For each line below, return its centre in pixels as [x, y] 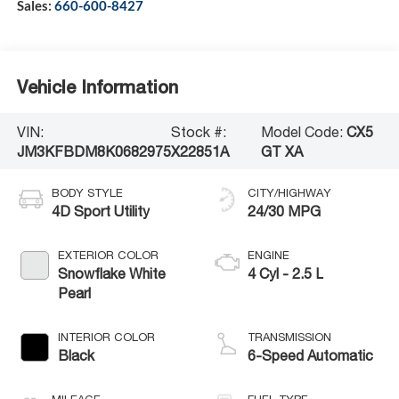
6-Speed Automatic [310, 356]
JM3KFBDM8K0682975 [94, 151]
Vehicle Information [97, 86]
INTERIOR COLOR [106, 338]
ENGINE [269, 256]
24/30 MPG [284, 212]
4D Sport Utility [100, 212]
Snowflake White [111, 274]
